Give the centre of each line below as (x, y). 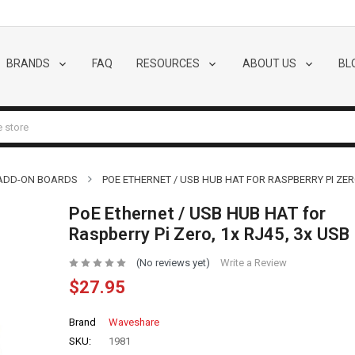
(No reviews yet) (173, 263)
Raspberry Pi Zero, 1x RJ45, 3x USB (210, 234)
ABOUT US (270, 63)
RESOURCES (169, 63)
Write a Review (253, 263)
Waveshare (134, 323)
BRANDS (29, 63)
